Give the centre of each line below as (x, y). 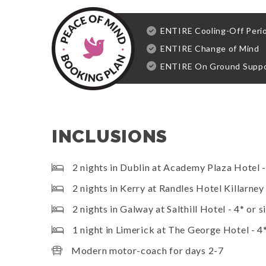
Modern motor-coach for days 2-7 (148, 251)
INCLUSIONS (110, 137)
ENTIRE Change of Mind (210, 48)
